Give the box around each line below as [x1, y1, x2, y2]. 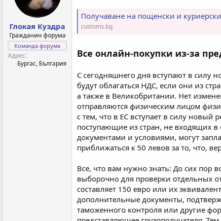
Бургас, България [17, 59, 67, 68]
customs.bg [81, 22, 112, 31]
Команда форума [14, 42, 60, 49]
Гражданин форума [9, 31, 66, 39]
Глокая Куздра [9, 21, 65, 31]
